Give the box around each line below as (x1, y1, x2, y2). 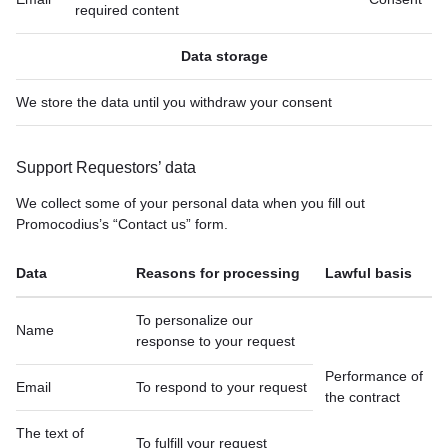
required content (75, 2, 179, 18)
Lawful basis (325, 265, 412, 281)
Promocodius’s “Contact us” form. (16, 216, 228, 232)
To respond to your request (136, 379, 307, 395)
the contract (325, 389, 400, 405)
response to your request (136, 333, 295, 349)
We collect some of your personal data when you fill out (16, 195, 365, 211)
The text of (16, 425, 84, 441)
